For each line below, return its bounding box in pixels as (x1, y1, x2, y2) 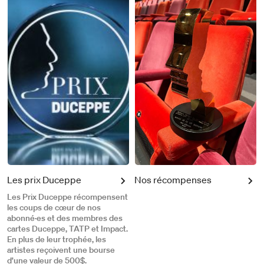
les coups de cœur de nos (7, 202, 101, 213)
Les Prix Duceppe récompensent (7, 191, 128, 202)
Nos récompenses (134, 173, 212, 186)
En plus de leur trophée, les (7, 233, 106, 245)
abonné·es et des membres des (7, 212, 123, 223)
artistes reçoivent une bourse (7, 244, 115, 255)
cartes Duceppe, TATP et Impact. (7, 223, 128, 234)
